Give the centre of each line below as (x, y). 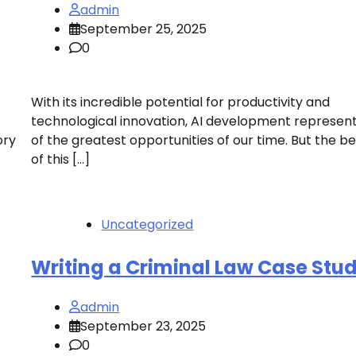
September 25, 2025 (144, 29)
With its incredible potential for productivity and (181, 102)
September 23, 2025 (143, 326)
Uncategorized (147, 224)
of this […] (61, 159)
